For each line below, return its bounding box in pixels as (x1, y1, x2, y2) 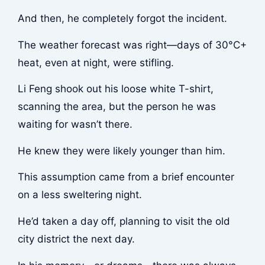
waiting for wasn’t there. (17, 118, 132, 131)
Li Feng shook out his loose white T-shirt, (17, 83, 214, 95)
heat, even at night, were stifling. (17, 56, 174, 69)
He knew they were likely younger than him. (17, 144, 225, 157)
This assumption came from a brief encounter (17, 171, 234, 183)
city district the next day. (17, 233, 135, 245)
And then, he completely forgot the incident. (17, 12, 227, 25)
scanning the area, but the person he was (17, 101, 216, 113)
